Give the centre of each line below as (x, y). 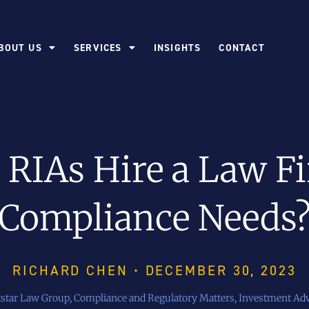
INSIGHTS (177, 48)
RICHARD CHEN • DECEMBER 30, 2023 (154, 271)
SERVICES (98, 48)
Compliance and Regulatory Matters (154, 298)
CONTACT (242, 48)
